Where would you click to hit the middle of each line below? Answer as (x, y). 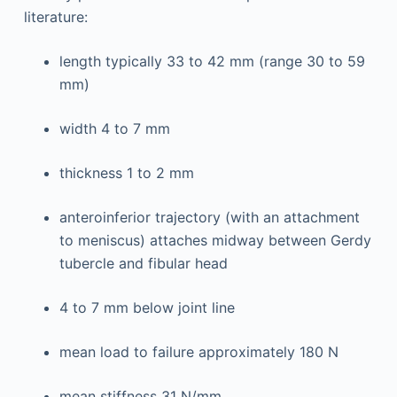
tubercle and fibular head (143, 264)
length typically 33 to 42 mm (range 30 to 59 (212, 62)
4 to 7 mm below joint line (147, 308)
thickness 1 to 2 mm (126, 173)
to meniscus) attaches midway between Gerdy (215, 241)
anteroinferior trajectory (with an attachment (209, 218)
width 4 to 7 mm (114, 129)
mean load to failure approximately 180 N (198, 352)
